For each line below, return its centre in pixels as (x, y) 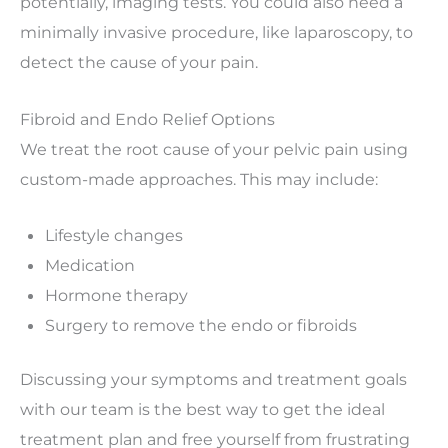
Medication (89, 264)
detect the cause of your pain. (139, 62)
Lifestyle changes (113, 234)
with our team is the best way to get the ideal (202, 409)
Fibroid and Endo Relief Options (147, 118)
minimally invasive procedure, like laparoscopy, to (216, 32)
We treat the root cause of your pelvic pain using (214, 148)
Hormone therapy (116, 294)
